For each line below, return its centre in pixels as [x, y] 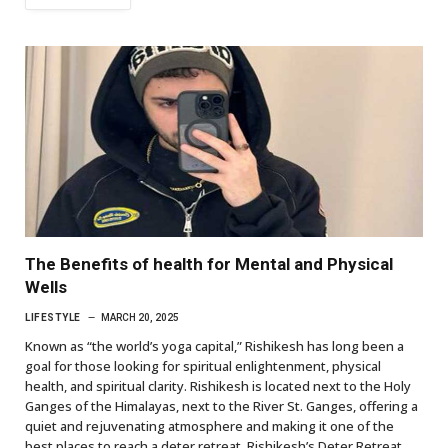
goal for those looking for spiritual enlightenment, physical [203, 365]
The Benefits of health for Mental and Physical [209, 263]
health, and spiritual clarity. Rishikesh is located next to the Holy [218, 385]
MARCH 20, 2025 [139, 317]
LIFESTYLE [53, 317]
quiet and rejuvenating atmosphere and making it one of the [209, 425]
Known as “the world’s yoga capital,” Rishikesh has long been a [214, 345]
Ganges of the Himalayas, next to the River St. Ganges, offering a [221, 405]
